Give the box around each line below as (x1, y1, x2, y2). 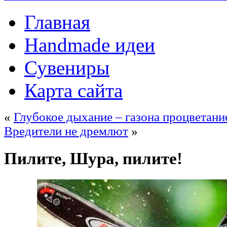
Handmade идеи (24, 34, 155, 56)
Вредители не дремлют (4, 124, 128, 138)
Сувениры (24, 57, 109, 79)
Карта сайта (24, 80, 123, 101)
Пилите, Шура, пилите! (4, 149, 182, 168)
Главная (24, 11, 90, 33)
